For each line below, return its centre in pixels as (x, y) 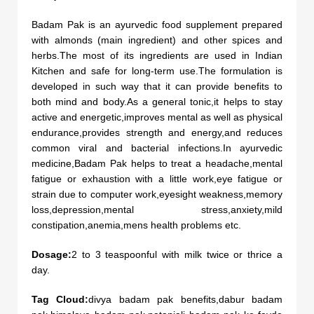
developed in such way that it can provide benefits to (157, 86)
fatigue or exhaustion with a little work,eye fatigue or (157, 178)
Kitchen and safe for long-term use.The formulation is (157, 70)
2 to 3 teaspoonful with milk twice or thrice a (177, 254)
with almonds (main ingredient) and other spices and (157, 40)
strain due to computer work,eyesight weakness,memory (157, 194)
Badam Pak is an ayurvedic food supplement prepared (157, 24)
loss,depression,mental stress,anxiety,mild (157, 209)
